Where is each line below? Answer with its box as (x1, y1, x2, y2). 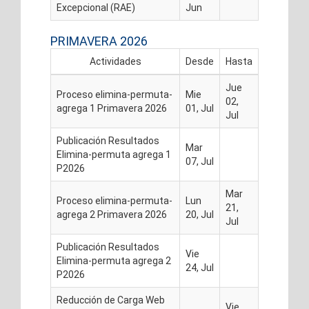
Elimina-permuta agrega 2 (57, 255, 171, 266)
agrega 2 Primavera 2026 (57, 209, 167, 220)
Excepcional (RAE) (57, 2, 135, 13)
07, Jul (186, 156, 214, 167)
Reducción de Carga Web (57, 295, 165, 306)
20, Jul (186, 209, 214, 220)
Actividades (89, 56, 141, 67)
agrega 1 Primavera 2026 (57, 103, 167, 114)
